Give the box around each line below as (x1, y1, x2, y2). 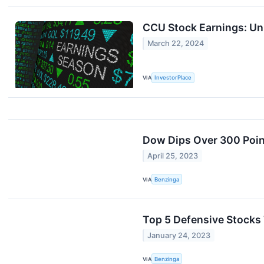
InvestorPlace (154, 74, 192, 81)
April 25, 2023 (147, 151, 199, 160)
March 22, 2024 (147, 39, 204, 48)
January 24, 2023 (147, 231, 211, 240)
